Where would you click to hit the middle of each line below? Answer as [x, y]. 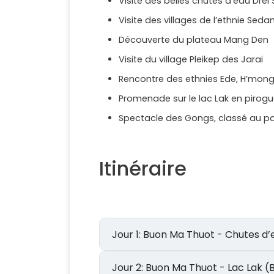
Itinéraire [143, 169]
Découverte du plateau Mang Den [195, 40]
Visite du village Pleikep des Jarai [191, 60]
